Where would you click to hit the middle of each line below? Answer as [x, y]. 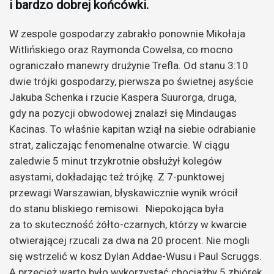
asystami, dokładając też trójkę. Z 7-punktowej [117, 176]
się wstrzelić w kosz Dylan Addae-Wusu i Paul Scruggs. [135, 256]
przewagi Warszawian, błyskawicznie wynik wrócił [124, 192]
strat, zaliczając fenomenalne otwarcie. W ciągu [119, 145]
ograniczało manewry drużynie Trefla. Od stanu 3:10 [129, 65]
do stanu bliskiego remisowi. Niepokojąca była [117, 208]
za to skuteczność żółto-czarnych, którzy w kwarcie [128, 224]
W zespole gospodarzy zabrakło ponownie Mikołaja [127, 33]
